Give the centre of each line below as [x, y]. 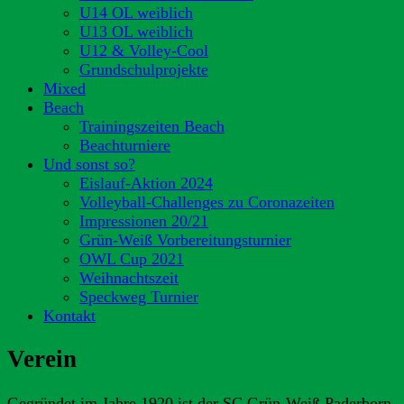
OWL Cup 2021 [132, 259]
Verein [42, 359]
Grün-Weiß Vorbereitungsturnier [185, 240]
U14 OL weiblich [136, 13]
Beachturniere [125, 145]
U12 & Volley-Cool [144, 50]
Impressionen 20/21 [144, 221]
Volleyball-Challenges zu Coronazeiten [207, 202]
